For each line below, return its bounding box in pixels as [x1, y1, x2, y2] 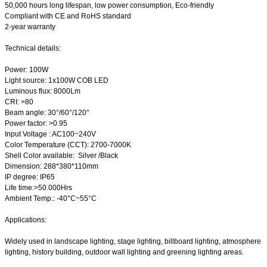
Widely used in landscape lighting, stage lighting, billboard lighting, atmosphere [5, 237, 261, 246]
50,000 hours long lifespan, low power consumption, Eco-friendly [5, 1, 214, 10]
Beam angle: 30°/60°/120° [5, 108, 89, 117]
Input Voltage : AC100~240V [5, 130, 96, 139]
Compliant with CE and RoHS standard [5, 12, 131, 21]
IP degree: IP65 [5, 173, 55, 182]
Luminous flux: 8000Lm [5, 87, 80, 96]
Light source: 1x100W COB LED [5, 76, 110, 85]
